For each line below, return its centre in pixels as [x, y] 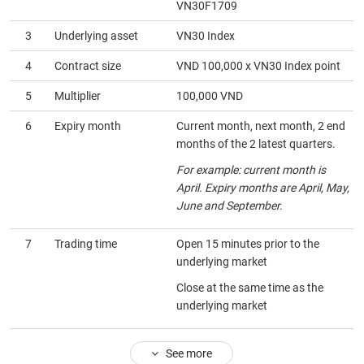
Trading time [86, 244]
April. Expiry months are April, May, [263, 188]
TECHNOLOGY [68, 233]
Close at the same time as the [250, 288]
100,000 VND [210, 96]
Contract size [88, 66]
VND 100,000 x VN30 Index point [259, 66]
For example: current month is [251, 170]
